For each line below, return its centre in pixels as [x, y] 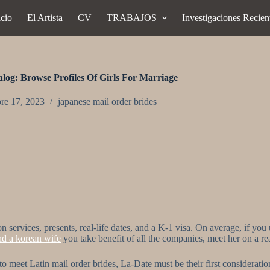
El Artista [45, 18]
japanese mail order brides [107, 102]
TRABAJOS [132, 18]
